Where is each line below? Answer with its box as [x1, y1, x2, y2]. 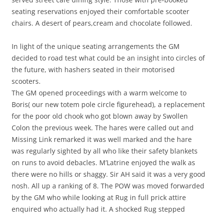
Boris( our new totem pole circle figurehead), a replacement [12, 100, 205, 109]
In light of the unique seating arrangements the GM [12, 42, 180, 51]
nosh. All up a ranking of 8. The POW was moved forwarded [12, 181, 204, 191]
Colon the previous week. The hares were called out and [12, 123, 194, 133]
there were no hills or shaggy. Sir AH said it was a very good [12, 170, 205, 179]
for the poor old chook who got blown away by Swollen [12, 111, 188, 121]
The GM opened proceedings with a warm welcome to [12, 88, 186, 98]
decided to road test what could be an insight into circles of [12, 53, 205, 63]
